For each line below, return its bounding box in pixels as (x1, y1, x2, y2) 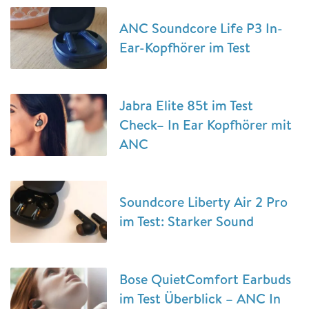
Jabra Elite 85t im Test (119, 96, 253, 114)
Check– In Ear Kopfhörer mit (119, 115, 292, 134)
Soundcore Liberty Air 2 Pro (119, 192, 288, 211)
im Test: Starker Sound (119, 212, 254, 230)
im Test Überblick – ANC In (119, 289, 281, 308)
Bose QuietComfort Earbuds (119, 270, 291, 288)
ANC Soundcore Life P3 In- (119, 19, 283, 37)
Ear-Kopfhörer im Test (119, 38, 250, 57)
